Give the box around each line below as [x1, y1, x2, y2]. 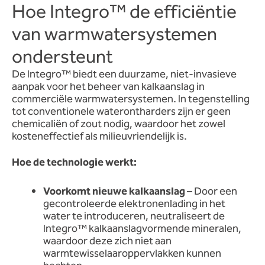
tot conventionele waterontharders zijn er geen [12, 103, 231, 120]
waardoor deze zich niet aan [43, 233, 172, 250]
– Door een [185, 183, 237, 201]
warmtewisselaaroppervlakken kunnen [43, 245, 221, 263]
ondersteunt [12, 41, 113, 72]
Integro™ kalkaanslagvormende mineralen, [43, 221, 241, 238]
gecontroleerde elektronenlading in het [43, 196, 225, 213]
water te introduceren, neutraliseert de [43, 208, 225, 225]
